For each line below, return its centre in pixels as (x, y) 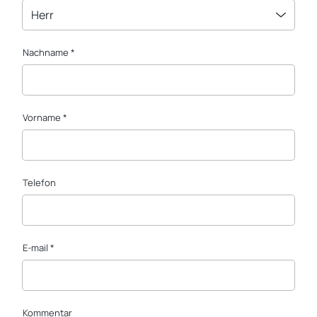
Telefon (39, 183)
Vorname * (45, 117)
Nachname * (49, 52)
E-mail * (39, 248)
